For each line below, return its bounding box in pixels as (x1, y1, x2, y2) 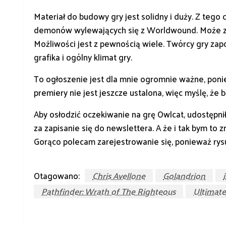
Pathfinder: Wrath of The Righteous (41, 184, 176, 199)
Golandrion (163, 168, 205, 184)
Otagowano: (34, 168, 80, 184)
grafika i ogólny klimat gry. (34, 49, 132, 65)
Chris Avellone (92, 168, 145, 184)
